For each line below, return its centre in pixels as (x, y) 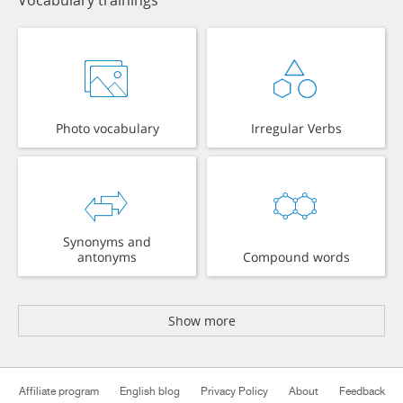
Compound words (296, 257)
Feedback (362, 392)
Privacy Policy (234, 392)
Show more (201, 321)
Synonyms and (107, 242)
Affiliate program (58, 392)
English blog (149, 392)
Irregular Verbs (296, 129)
